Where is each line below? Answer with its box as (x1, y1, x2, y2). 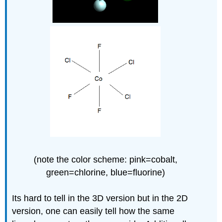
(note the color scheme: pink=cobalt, (33, 154, 177, 165)
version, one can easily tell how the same (12, 206, 175, 217)
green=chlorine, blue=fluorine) (46, 167, 165, 177)
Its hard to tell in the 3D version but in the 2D (12, 193, 188, 204)
